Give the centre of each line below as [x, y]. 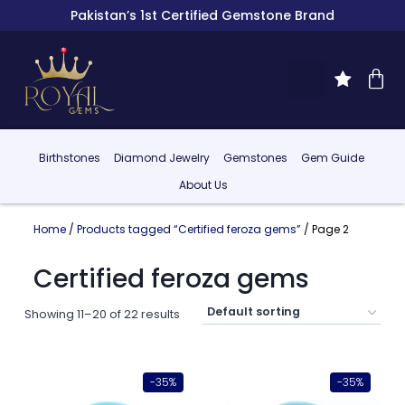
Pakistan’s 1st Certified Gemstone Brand [202, 15]
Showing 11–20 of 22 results [102, 314]
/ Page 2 [325, 229]
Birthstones [69, 158]
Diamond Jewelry [161, 158]
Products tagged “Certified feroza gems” [188, 229]
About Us [204, 185]
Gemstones [255, 158]
